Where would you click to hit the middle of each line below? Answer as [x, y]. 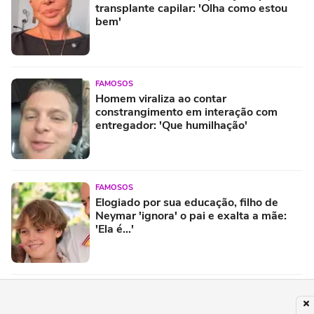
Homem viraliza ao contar [161, 99]
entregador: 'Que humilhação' [171, 126]
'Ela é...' [115, 230]
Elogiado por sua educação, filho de [187, 203]
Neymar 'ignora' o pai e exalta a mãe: [191, 216]
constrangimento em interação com [186, 112]
